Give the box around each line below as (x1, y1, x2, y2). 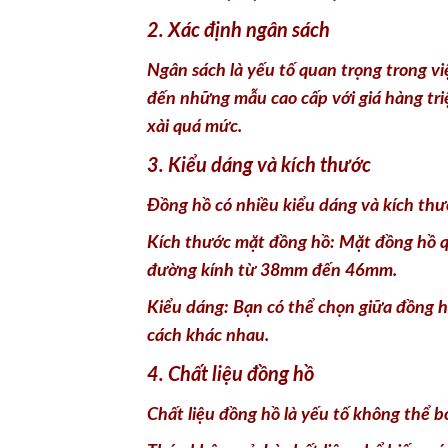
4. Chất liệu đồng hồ (147, 266, 314, 287)
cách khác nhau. (147, 228, 269, 247)
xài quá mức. (147, 19, 242, 38)
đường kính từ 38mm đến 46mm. (147, 163, 397, 182)
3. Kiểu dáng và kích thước (147, 57, 371, 78)
